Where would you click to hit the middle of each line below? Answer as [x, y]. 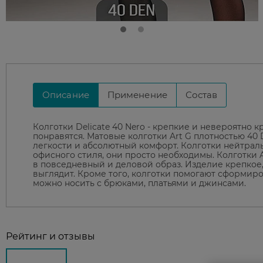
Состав [201, 95]
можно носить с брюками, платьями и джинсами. [139, 183]
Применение [137, 95]
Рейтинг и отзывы [50, 237]
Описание [66, 95]
